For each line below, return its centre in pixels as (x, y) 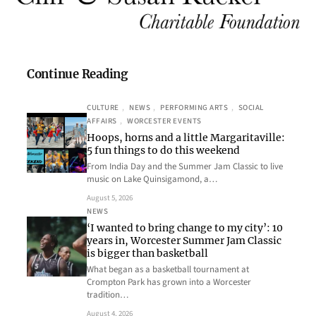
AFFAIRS (102, 121)
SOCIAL (251, 107)
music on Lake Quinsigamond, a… (152, 179)
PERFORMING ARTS (194, 107)
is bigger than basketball (147, 253)
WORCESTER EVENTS (164, 121)
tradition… (108, 294)
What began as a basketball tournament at (168, 269)
